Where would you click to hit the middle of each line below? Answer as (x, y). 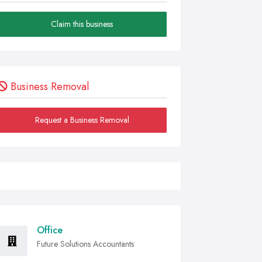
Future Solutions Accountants (85, 244)
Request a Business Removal (82, 120)
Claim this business (82, 24)
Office (50, 230)
